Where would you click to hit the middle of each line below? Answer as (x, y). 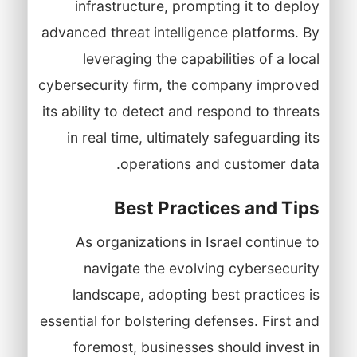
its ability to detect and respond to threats (180, 111)
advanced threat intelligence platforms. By (180, 32)
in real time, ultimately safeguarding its (193, 137)
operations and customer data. (220, 163)
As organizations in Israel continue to (197, 241)
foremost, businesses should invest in (196, 347)
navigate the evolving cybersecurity (201, 268)
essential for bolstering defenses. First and (179, 320)
